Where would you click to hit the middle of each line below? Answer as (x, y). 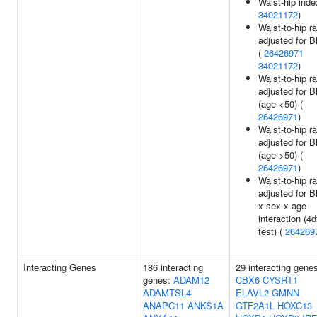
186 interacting (173, 267)
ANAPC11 (164, 305)
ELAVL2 (252, 293)
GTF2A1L (255, 305)
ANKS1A (206, 305)
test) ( (272, 231)
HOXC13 (295, 305)
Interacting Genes (60, 267)
